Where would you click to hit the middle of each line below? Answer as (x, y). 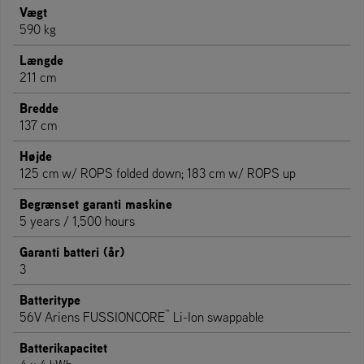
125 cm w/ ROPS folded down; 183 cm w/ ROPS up (158, 173)
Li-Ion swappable (217, 317)
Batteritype (50, 300)
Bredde (39, 108)
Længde (41, 61)
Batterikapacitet (63, 348)
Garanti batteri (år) (72, 252)
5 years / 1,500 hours (77, 221)
